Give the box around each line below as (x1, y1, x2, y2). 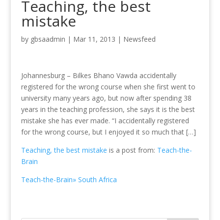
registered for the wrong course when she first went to (21, 82, 195, 92)
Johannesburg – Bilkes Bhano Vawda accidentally (21, 71, 176, 81)
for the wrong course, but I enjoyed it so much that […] (21, 127, 196, 137)
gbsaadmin (30, 34, 65, 44)
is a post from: (107, 145, 157, 155)
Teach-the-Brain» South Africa (21, 175, 117, 185)
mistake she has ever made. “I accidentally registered (21, 116, 189, 126)
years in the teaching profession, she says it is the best (21, 105, 195, 114)
